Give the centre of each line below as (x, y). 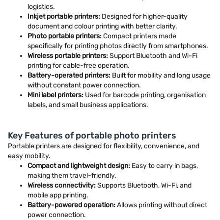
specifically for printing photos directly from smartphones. (118, 46)
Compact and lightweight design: (79, 166)
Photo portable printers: (65, 36)
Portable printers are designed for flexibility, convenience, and (104, 146)
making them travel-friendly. (72, 176)
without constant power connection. (84, 85)
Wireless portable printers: (68, 56)
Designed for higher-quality (144, 16)
